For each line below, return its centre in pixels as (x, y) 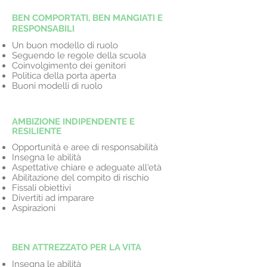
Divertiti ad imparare (53, 198)
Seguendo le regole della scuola (79, 55)
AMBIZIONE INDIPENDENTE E (73, 122)
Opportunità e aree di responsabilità (85, 147)
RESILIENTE (37, 131)
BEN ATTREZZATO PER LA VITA (77, 247)
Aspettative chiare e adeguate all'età (87, 167)
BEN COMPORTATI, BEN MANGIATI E (87, 18)
